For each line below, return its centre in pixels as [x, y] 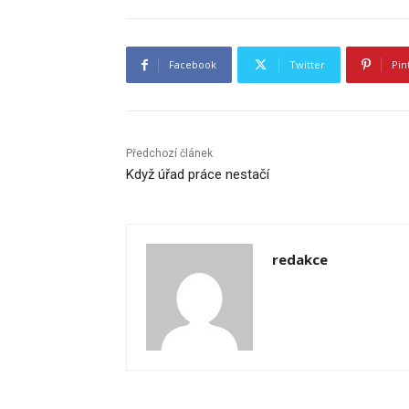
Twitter [307, 65]
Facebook [193, 65]
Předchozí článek [169, 154]
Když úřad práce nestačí [198, 175]
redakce [300, 260]
